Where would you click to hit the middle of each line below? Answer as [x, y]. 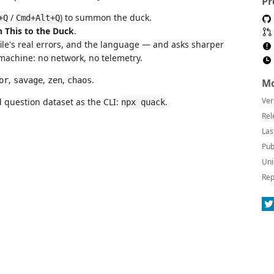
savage [28, 80]
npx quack [143, 102]
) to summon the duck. [106, 17]
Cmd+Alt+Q [38, 18]
